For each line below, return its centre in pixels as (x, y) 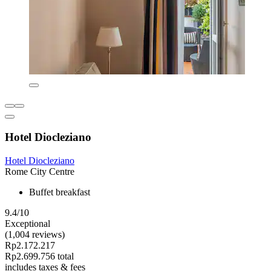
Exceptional (28, 223)
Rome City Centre (40, 171)
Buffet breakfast (60, 192)
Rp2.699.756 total (39, 256)
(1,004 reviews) (35, 234)
